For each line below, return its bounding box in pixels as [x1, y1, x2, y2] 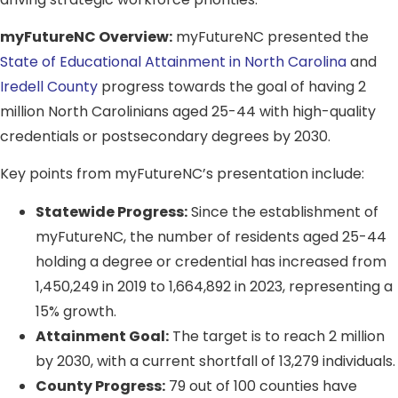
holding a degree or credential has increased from [36, 251, 386, 272]
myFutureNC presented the [172, 27, 369, 48]
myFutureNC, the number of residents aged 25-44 [36, 226, 386, 247]
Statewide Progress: [36, 201, 187, 222]
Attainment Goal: [36, 325, 169, 346]
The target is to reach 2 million [169, 325, 385, 346]
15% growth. [36, 300, 116, 322]
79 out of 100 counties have [165, 375, 357, 396]
